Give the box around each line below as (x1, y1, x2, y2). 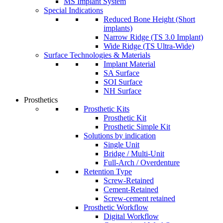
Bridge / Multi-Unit (104, 149, 164, 158)
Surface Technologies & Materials (44, 51, 150, 59)
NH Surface (104, 87, 141, 95)
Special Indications (44, 6, 103, 14)
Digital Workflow (104, 212, 159, 221)
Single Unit (104, 140, 139, 149)
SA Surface (104, 69, 139, 77)
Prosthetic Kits (84, 105, 129, 113)
